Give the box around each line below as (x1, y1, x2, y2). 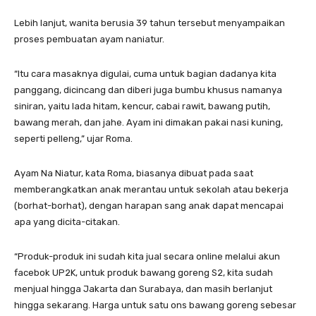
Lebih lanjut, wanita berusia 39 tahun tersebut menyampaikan (14, 18, 285, 29)
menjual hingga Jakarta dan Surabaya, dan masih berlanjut (14, 284, 272, 295)
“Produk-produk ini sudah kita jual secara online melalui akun (14, 251, 280, 262)
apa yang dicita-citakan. (14, 217, 120, 228)
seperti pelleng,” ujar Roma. (14, 133, 133, 145)
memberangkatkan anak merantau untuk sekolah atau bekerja (14, 184, 288, 195)
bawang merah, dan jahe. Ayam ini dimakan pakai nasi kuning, (14, 117, 283, 128)
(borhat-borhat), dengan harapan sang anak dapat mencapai (14, 200, 284, 212)
